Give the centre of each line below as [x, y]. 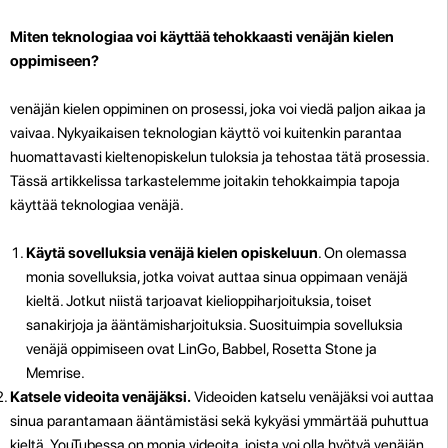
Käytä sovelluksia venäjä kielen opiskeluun [172, 252]
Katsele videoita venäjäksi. [100, 396]
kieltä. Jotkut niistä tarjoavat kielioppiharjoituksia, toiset [199, 300]
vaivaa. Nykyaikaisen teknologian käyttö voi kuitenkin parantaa [206, 132]
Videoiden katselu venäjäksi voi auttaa [312, 396]
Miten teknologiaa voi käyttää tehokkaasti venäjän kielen [202, 36]
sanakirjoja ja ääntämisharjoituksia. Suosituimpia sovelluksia [214, 324]
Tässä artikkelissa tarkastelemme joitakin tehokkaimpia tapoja [205, 180]
